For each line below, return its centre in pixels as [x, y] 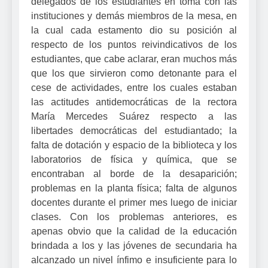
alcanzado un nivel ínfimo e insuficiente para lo [134, 260]
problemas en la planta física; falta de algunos [134, 188]
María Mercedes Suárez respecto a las [134, 116]
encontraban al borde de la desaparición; [134, 173]
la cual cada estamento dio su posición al [134, 30]
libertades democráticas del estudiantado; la [134, 130]
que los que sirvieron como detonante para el [134, 73]
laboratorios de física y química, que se [134, 159]
